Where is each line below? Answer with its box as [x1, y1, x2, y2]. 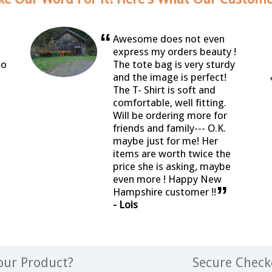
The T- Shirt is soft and [113, 84, 216, 97]
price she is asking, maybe [113, 160, 231, 173]
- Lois [113, 199, 138, 211]
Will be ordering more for [113, 109, 228, 122]
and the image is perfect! [113, 71, 227, 84]
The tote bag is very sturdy [113, 58, 236, 71]
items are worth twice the [113, 148, 231, 160]
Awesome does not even [113, 33, 225, 46]
